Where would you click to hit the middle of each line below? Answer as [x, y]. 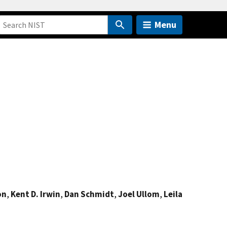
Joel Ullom [139, 194]
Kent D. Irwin [35, 194]
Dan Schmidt [89, 194]
